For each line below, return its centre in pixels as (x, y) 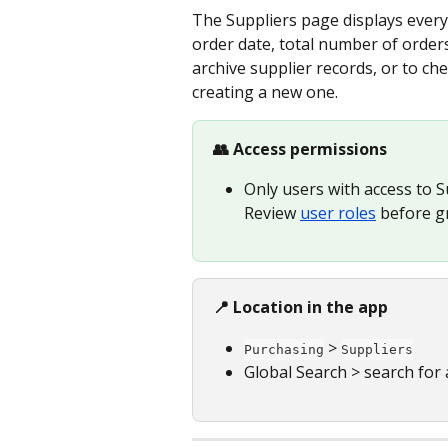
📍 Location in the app (300, 307)
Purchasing (284, 349)
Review (272, 213)
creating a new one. (265, 92)
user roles (338, 213)
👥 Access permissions (300, 149)
